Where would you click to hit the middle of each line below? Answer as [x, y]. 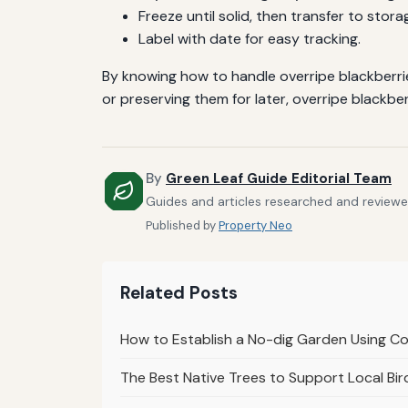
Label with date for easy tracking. [250, 38]
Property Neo [255, 226]
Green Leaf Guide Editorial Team [279, 178]
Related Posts [179, 293]
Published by [182, 226]
